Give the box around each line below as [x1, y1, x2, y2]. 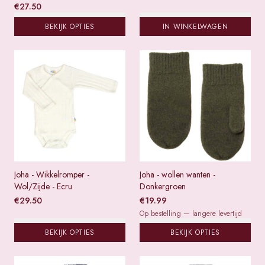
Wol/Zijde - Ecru [14, 180, 72, 192]
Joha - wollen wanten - [140, 168, 215, 180]
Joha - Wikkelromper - [14, 168, 89, 180]
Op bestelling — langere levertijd [140, 208, 242, 219]
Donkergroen [140, 180, 186, 192]
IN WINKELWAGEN [162, 21, 228, 32]
